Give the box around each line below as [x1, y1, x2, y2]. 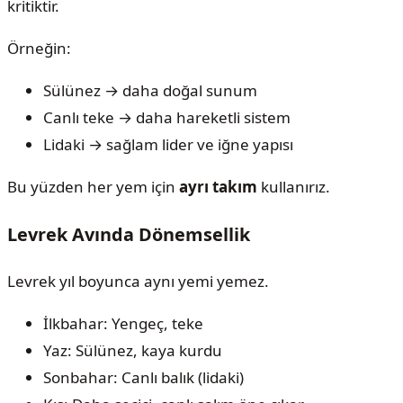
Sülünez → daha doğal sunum [43, 79, 257, 101]
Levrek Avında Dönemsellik [7, 221, 250, 246]
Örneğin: [7, 37, 71, 58]
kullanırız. [257, 175, 330, 197]
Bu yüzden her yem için [7, 175, 179, 197]
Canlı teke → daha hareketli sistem [43, 106, 291, 128]
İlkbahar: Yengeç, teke [43, 312, 203, 334]
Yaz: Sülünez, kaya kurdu [43, 339, 222, 361]
